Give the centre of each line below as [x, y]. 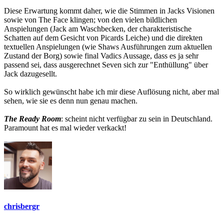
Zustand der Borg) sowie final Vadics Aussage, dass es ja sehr [101, 56]
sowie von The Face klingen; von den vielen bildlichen [90, 20]
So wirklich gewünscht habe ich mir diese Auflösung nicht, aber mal [111, 92]
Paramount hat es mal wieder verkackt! [65, 128]
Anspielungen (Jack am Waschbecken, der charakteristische [98, 29]
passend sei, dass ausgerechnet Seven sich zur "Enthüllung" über [106, 65]
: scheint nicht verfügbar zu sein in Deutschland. [137, 119]
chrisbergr [22, 206]
